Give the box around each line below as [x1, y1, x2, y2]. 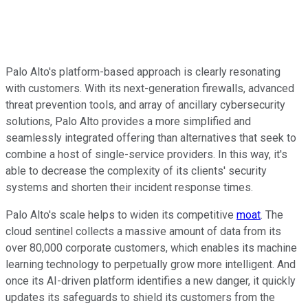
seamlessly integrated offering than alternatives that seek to [5, 131, 296, 144]
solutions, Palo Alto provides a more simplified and [5, 114, 251, 128]
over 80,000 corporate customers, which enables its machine [5, 241, 297, 254]
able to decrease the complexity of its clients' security [5, 164, 267, 177]
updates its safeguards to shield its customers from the [5, 290, 275, 304]
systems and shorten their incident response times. [5, 180, 253, 194]
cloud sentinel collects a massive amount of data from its [5, 224, 281, 238]
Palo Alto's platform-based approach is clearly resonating [5, 65, 280, 78]
